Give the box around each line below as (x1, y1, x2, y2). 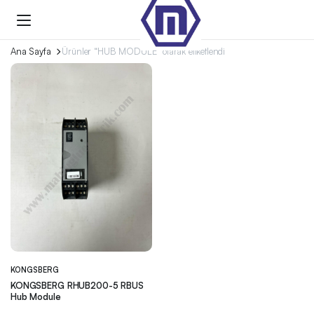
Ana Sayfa (11, 46, 51, 57)
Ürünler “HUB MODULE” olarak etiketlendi (62, 46, 226, 57)
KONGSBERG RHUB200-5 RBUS (11, 279, 144, 291)
